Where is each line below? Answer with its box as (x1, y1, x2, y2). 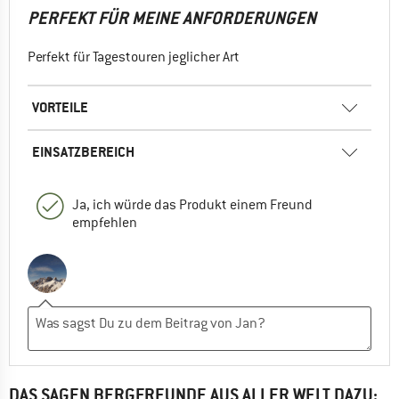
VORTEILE (32, 97, 88, 117)
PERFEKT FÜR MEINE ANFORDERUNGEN (28, 6, 316, 29)
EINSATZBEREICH (32, 142, 134, 161)
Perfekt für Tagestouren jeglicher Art (28, 47, 240, 66)
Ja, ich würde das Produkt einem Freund (72, 195, 313, 214)
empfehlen (72, 213, 137, 232)
